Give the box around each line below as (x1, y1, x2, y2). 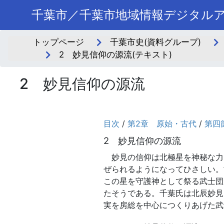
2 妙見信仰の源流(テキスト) (58, 49, 172, 59)
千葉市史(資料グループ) (109, 37, 201, 47)
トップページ (33, 37, 84, 47)
